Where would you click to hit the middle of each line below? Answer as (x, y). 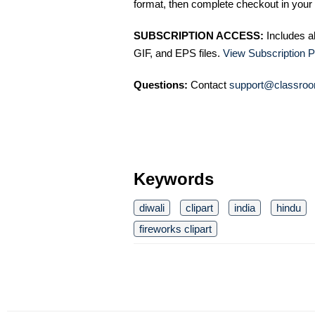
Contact (208, 85)
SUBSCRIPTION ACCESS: (199, 36)
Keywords (174, 179)
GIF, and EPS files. (178, 53)
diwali (152, 208)
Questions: (161, 85)
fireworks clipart (175, 229)
